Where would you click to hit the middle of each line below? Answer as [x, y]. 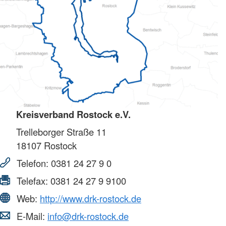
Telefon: [33, 163]
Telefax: [32, 180]
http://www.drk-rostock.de [91, 198]
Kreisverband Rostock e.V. [73, 114]
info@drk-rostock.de [88, 216]
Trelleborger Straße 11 [61, 131]
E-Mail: [31, 216]
